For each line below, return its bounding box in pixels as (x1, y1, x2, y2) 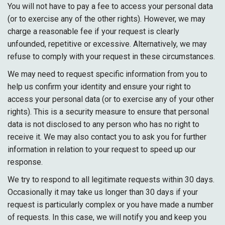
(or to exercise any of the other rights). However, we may (8, 14, 205, 24)
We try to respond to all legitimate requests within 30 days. (8, 175, 214, 184)
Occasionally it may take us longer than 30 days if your (8, 187, 198, 197)
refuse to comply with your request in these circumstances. (8, 52, 215, 61)
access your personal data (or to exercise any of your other (8, 94, 214, 104)
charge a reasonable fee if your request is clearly (8, 27, 179, 36)
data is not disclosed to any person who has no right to (8, 120, 199, 129)
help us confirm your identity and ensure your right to (8, 82, 191, 91)
